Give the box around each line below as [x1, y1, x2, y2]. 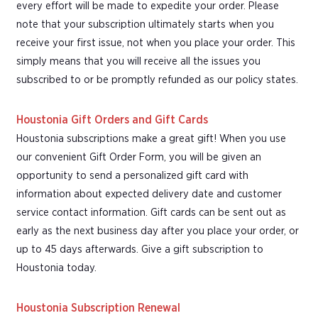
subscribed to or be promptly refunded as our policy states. [16, 74, 298, 85]
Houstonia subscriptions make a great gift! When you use [16, 133, 286, 144]
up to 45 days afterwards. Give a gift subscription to [16, 243, 263, 255]
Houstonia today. [16, 262, 97, 273]
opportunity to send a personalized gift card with [16, 170, 248, 181]
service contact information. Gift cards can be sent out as [16, 207, 286, 218]
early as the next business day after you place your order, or [16, 225, 299, 236]
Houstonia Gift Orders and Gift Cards [16, 114, 208, 126]
